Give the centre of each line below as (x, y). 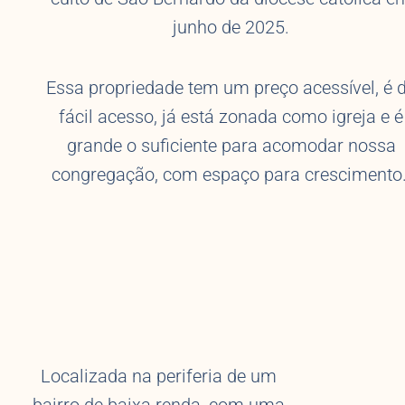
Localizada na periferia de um (159, 377)
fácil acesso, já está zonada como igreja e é (231, 116)
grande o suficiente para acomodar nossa (231, 145)
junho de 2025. (231, 27)
